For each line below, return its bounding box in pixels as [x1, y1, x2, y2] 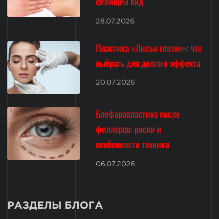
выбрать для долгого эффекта [96, 55, 201, 70]
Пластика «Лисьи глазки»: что [96, 40, 202, 55]
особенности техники [96, 137, 170, 152]
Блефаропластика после [96, 107, 180, 121]
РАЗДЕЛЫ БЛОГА [7, 201, 103, 210]
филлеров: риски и [96, 122, 162, 136]
